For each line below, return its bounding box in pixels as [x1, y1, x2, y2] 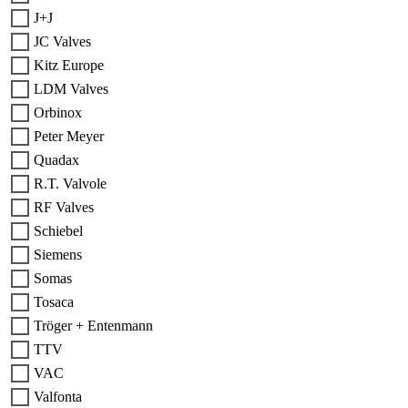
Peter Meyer [34, 128, 104, 145]
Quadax [34, 152, 79, 168]
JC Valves [34, 34, 91, 50]
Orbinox [34, 105, 82, 121]
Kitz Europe [34, 57, 104, 74]
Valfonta [34, 389, 82, 405]
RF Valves [34, 199, 94, 216]
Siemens [34, 247, 82, 263]
